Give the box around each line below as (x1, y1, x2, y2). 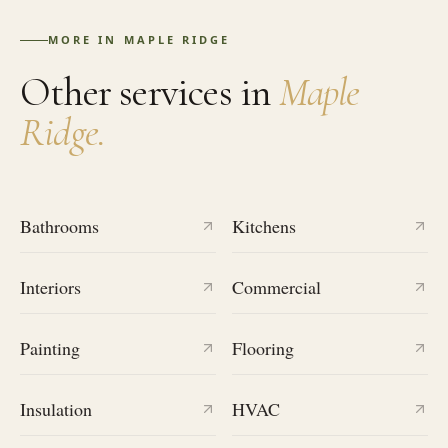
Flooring (232, 336, 294, 360)
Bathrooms (20, 214, 99, 238)
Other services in (20, 68, 279, 116)
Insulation (20, 397, 92, 421)
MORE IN (48, 32, 124, 47)
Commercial (232, 275, 321, 299)
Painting (20, 336, 80, 360)
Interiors (20, 275, 81, 299)
